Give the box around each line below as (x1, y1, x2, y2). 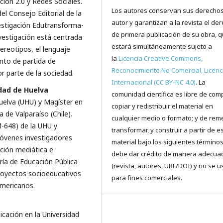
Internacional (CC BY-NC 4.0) (111, 78, 196, 87)
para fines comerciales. (111, 173, 183, 183)
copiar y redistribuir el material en (111, 102, 214, 111)
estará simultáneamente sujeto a (111, 42, 213, 51)
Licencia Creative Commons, (118, 54, 203, 63)
